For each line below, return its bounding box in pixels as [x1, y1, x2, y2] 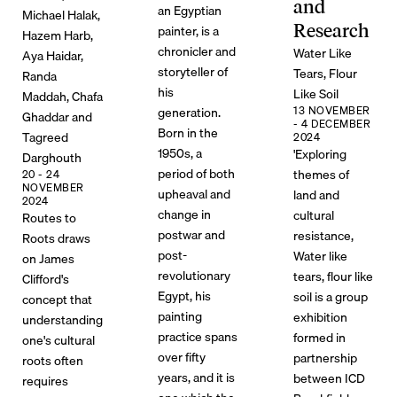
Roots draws [21, 227, 90, 248]
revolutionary [158, 264, 231, 285]
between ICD [293, 367, 366, 388]
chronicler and [158, 40, 237, 61]
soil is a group [293, 285, 369, 307]
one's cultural [21, 329, 95, 350]
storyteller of [158, 60, 229, 82]
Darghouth [21, 146, 82, 167]
